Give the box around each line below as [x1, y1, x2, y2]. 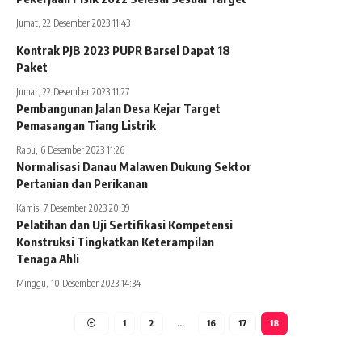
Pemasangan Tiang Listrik [16, 118, 156, 133]
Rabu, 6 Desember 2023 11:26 [16, 144, 124, 156]
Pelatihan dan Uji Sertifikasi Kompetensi [16, 217, 233, 232]
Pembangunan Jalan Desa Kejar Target [16, 101, 221, 116]
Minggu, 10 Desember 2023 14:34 [16, 277, 141, 289]
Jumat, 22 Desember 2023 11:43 [16, 17, 130, 29]
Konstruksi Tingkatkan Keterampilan [16, 234, 214, 249]
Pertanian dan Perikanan [16, 176, 148, 191]
